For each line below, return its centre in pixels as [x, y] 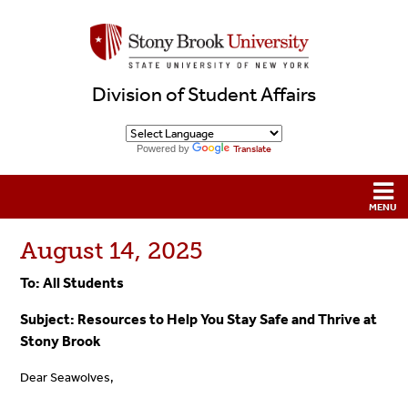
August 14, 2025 [112, 250]
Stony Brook [61, 341]
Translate [252, 148]
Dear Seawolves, [67, 377]
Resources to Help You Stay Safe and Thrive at [228, 319]
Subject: [49, 319]
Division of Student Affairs [204, 95]
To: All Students [72, 282]
